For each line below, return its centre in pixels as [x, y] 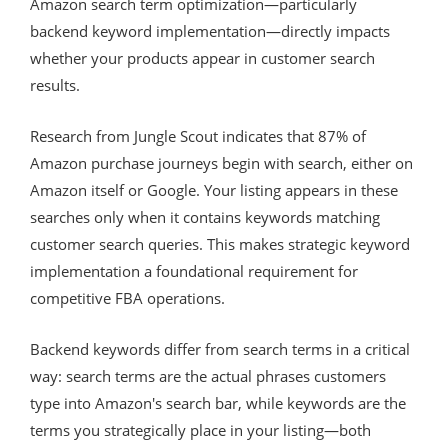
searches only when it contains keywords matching [205, 216]
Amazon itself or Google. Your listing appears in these [214, 189]
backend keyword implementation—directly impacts [210, 30]
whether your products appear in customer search [202, 57]
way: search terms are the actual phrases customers [208, 375]
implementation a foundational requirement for [194, 270]
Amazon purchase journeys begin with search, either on [221, 162]
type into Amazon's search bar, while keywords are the [218, 402]
